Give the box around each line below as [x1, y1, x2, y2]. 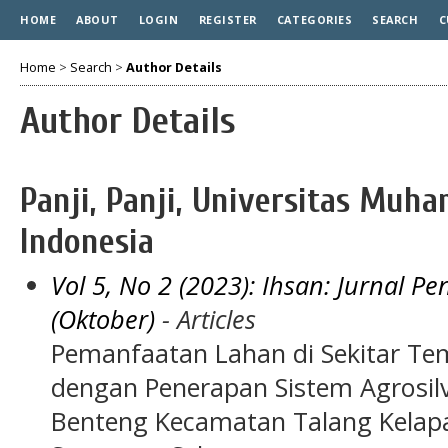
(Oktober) [51, 301, 156, 336]
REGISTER [198, 12, 257, 27]
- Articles [155, 301, 257, 336]
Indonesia [20, 220, 154, 262]
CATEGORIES [276, 12, 353, 27]
